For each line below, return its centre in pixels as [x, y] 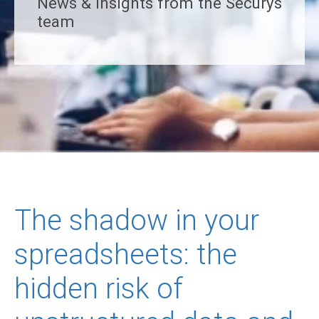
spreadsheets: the [126, 255]
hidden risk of [99, 289]
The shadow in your [137, 221]
